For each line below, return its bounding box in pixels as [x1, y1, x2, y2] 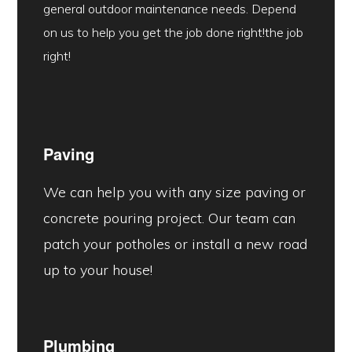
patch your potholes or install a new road [42, 235, 307, 254]
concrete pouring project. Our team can [42, 209, 295, 228]
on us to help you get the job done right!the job [42, 24, 303, 41]
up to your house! [42, 261, 152, 280]
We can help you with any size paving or [42, 183, 306, 202]
